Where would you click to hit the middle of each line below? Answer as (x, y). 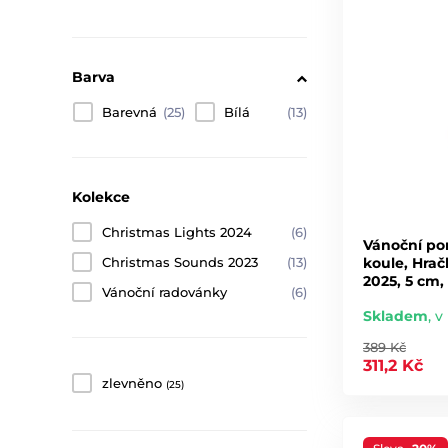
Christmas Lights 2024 (177, 232)
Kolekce (101, 197)
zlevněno (132, 383)
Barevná (129, 112)
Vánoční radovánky (164, 292)
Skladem (395, 315)
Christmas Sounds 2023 (180, 262)
